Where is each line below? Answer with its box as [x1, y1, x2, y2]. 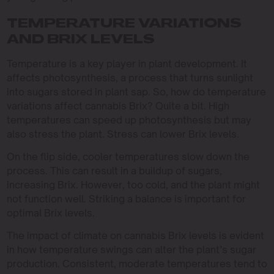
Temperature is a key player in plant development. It [6, 57, 247, 70]
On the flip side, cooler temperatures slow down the [6, 150, 250, 163]
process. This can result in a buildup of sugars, [6, 164, 222, 177]
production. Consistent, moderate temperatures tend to [6, 257, 267, 270]
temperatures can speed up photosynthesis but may [6, 113, 251, 126]
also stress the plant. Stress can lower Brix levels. [6, 127, 239, 140]
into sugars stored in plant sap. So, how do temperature [6, 85, 266, 98]
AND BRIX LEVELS [6, 34, 155, 46]
